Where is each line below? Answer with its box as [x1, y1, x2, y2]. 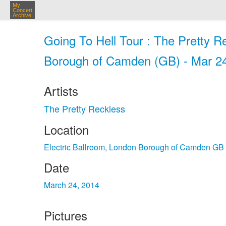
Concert [13, 7, 32, 13]
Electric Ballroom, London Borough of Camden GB [44, 141, 224, 153]
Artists [44, 82, 78, 99]
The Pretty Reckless [44, 102, 125, 115]
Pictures [44, 206, 87, 224]
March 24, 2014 [44, 179, 99, 191]
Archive [13, 12, 31, 18]
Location [44, 121, 89, 138]
